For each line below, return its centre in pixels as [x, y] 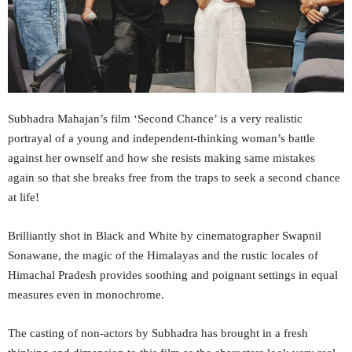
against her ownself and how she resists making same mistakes [161, 158]
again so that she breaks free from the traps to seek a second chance [174, 177]
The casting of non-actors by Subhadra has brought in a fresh [158, 333]
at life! [24, 197]
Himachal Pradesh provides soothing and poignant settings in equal [173, 275]
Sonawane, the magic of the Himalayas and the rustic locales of [163, 255]
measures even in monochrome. [88, 294]
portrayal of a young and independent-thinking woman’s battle [161, 138]
